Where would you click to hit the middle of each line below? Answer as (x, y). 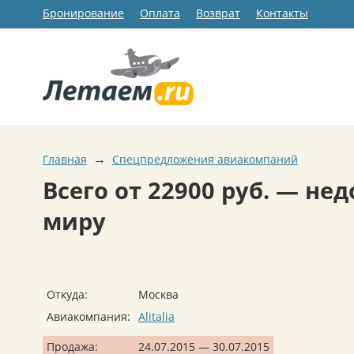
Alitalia (156, 316)
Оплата (160, 13)
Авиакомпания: (88, 316)
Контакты (282, 13)
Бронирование (83, 13)
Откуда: (67, 294)
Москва (158, 294)
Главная (64, 159)
